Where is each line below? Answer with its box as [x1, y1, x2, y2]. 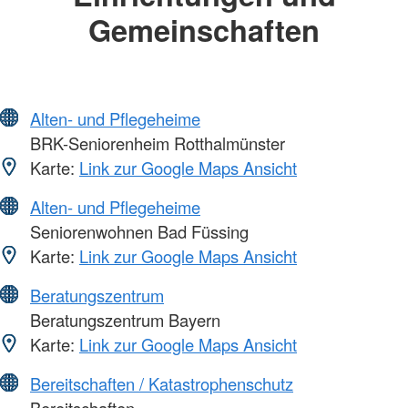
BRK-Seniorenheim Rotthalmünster [25, 130, 285, 155]
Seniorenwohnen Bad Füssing [25, 219, 249, 243]
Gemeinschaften [88, 8, 320, 52]
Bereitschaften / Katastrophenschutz [30, 371, 293, 395]
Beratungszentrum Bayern [25, 307, 220, 331]
